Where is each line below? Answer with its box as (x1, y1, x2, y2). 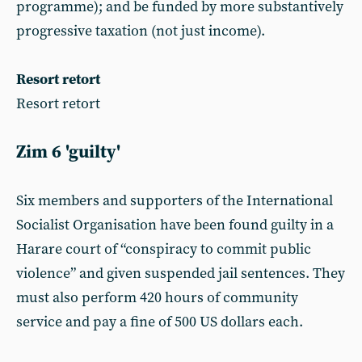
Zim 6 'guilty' (16, 141, 120, 163)
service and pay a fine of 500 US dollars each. (16, 313, 303, 331)
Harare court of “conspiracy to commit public (16, 240, 311, 259)
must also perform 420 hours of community (16, 288, 298, 307)
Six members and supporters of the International (16, 192, 333, 210)
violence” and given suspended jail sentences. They (16, 264, 345, 283)
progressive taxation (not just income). (16, 22, 265, 40)
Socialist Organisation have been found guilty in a (16, 216, 334, 234)
